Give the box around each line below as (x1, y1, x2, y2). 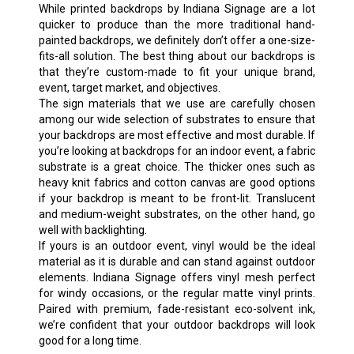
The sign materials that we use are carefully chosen (38, 96, 316, 110)
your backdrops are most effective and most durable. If (38, 128, 316, 141)
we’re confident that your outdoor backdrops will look (38, 318, 316, 331)
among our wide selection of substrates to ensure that (38, 112, 316, 126)
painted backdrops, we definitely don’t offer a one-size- (38, 33, 316, 47)
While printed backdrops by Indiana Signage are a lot (38, 2, 316, 15)
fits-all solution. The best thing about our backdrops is (38, 49, 316, 62)
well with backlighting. (38, 223, 147, 236)
